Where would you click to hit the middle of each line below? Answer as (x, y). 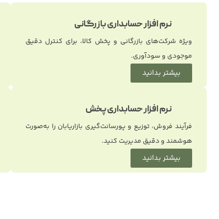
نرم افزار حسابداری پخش (129, 110)
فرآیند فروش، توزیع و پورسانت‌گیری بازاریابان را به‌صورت (109, 126)
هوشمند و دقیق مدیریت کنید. (147, 141)
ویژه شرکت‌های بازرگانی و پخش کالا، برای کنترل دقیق (109, 41)
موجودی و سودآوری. (162, 56)
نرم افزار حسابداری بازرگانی (123, 25)
